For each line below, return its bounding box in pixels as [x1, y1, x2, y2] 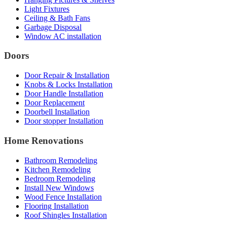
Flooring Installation [24, 201, 89, 210]
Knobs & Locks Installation [24, 80, 112, 89]
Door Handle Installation [24, 89, 103, 98]
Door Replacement [24, 98, 85, 107]
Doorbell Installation [24, 107, 90, 117]
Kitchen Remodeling [24, 165, 91, 174]
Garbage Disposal [24, 22, 82, 31]
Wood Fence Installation [24, 192, 102, 201]
